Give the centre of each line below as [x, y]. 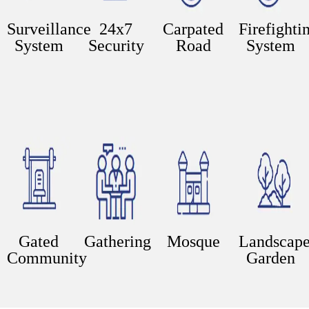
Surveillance [49, 29]
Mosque [193, 241]
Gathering [118, 241]
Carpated [193, 29]
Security [116, 45]
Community [47, 258]
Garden [270, 258]
